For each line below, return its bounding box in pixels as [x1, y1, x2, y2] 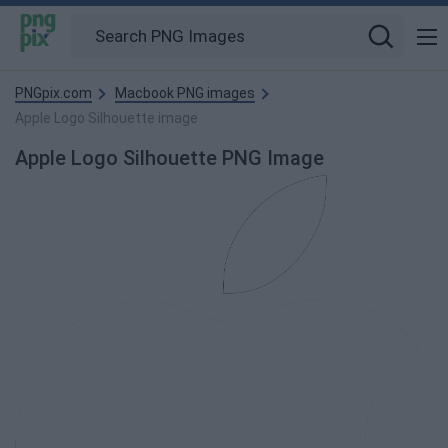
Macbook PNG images [115, 85, 255, 101]
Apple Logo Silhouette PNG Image [15, 146, 324, 170]
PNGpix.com [15, 85, 92, 101]
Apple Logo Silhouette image [15, 110, 198, 126]
